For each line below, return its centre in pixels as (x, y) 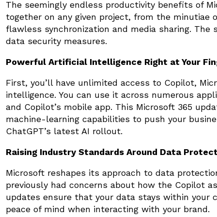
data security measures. (58, 41)
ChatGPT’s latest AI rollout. (66, 131)
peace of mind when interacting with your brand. (109, 209)
